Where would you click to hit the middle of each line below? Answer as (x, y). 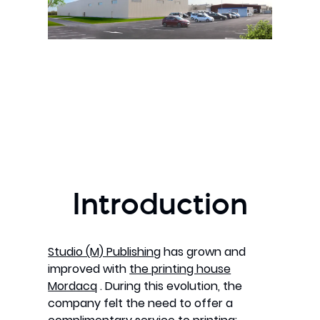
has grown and (204, 251)
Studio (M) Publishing (105, 251)
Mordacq (73, 286)
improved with (89, 269)
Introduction (160, 207)
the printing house (180, 269)
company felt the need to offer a (141, 303)
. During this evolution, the (170, 286)
